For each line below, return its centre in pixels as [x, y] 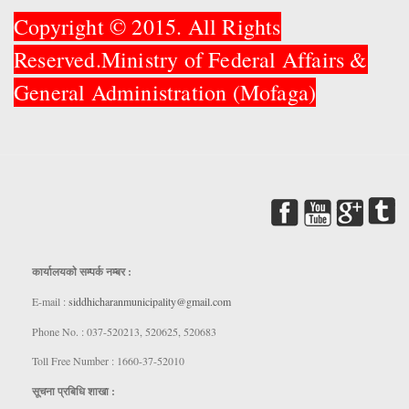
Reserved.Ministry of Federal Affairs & [191, 59]
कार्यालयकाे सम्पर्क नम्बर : [84, 272]
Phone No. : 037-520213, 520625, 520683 [124, 331]
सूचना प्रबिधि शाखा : [73, 391]
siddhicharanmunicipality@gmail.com [150, 302]
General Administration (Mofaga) [165, 92]
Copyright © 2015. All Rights [147, 26]
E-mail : [50, 302]
